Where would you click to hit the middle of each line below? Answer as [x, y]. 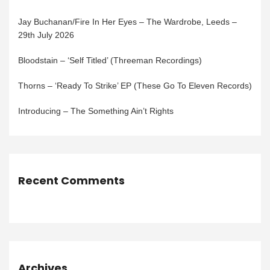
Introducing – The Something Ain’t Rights [96, 111]
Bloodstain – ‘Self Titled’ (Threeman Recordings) [110, 61]
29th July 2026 [46, 35]
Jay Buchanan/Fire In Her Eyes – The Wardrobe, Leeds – [127, 22]
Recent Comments [71, 181]
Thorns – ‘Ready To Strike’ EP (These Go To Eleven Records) [135, 86]
